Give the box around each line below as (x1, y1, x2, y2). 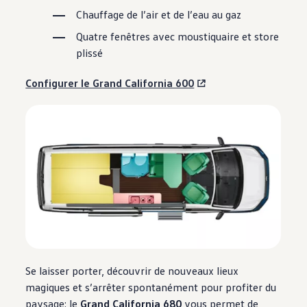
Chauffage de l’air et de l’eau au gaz (76, 8, 242, 22)
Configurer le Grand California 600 (25, 76, 195, 90)
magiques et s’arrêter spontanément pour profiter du (25, 280, 277, 295)
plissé (76, 46, 103, 60)
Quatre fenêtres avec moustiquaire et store (76, 29, 280, 44)
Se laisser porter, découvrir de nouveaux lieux (25, 264, 239, 278)
